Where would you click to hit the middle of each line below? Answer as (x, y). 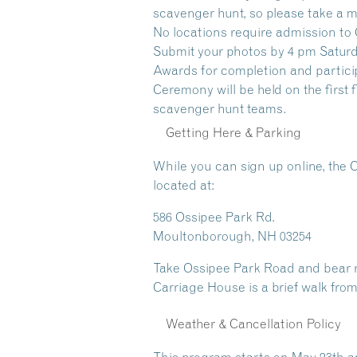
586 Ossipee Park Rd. (214, 216)
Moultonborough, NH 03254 (232, 235)
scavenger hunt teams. (220, 108)
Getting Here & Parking (233, 132)
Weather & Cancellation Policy (253, 323)
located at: (184, 184)
